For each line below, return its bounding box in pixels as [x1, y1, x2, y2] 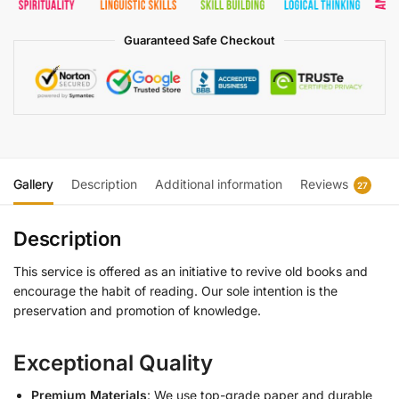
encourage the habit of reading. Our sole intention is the [13, 283, 338, 299]
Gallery [13, 176, 53, 192]
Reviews [300, 176, 348, 192]
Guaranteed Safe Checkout [124, 33, 275, 48]
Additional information [155, 176, 282, 192]
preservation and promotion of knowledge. [13, 303, 261, 319]
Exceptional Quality [13, 350, 213, 377]
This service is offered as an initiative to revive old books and [13, 264, 368, 280]
